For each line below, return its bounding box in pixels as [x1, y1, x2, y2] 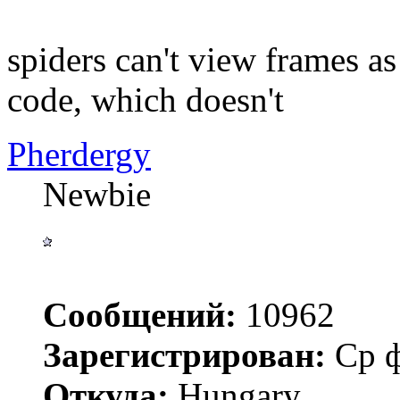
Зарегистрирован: [43, 335, 326, 374]
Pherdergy [7, 134, 151, 173]
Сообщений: [43, 295, 237, 334]
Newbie [43, 174, 151, 213]
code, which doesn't [7, 79, 284, 119]
